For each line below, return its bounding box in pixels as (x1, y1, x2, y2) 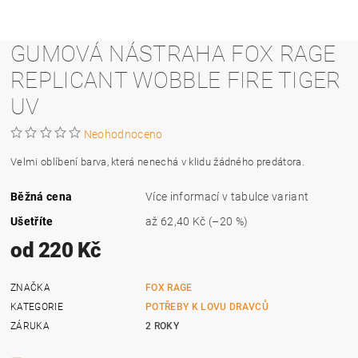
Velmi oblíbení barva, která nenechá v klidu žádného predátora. (10, 155, 304, 168)
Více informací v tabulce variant (145, 189, 309, 203)
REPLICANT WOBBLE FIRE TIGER (10, 66, 341, 93)
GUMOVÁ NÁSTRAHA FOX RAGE (10, 40, 336, 67)
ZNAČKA (10, 281, 51, 293)
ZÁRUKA (10, 320, 50, 332)
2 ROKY (145, 320, 180, 332)
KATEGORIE (10, 300, 63, 312)
